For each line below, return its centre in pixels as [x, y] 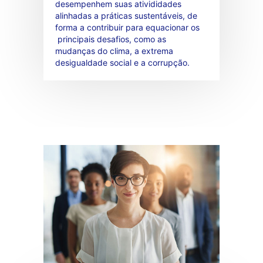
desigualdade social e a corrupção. [122, 63]
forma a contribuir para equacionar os [127, 28]
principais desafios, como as [111, 39]
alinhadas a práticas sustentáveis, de [126, 16]
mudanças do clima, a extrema [114, 51]
